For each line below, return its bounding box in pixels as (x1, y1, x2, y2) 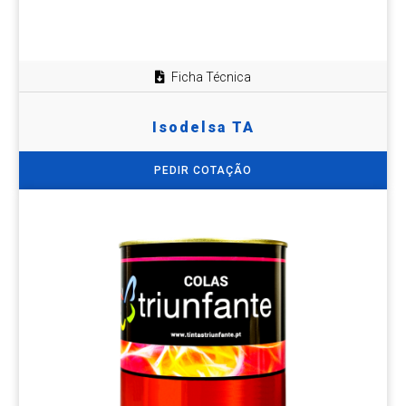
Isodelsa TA (151, 118, 255, 136)
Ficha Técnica (171, 70, 251, 85)
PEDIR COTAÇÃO (154, 163, 252, 177)
